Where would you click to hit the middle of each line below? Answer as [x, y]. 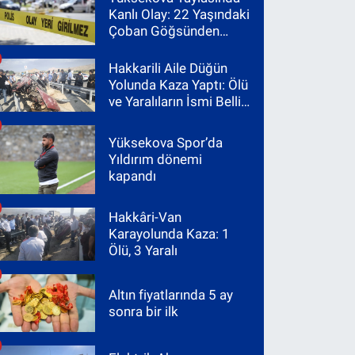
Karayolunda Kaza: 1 [170, 233]
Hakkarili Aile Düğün [168, 68]
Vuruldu [132, 48]
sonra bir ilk [144, 311]
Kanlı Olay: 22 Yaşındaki [179, 15]
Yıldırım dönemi [156, 159]
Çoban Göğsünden [164, 31]
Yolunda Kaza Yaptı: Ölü [179, 84]
